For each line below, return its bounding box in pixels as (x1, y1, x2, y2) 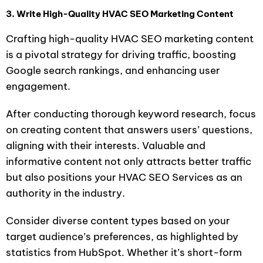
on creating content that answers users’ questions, (6, 123, 252, 136)
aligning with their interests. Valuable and (6, 139, 205, 152)
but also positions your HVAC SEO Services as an (6, 170, 242, 184)
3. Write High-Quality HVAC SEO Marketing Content (6, 8, 234, 19)
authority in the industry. (6, 186, 125, 200)
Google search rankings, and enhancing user (6, 63, 220, 77)
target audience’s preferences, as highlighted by (6, 230, 238, 243)
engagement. (6, 79, 70, 93)
